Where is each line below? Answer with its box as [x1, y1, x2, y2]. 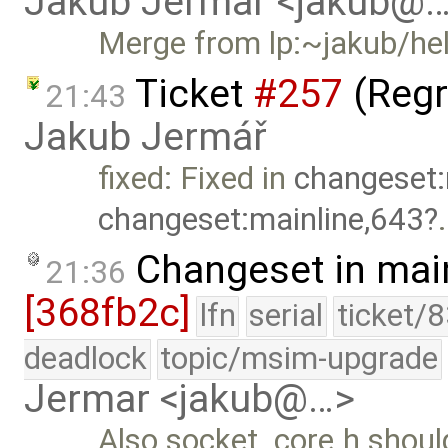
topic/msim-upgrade [160, 339, 439, 377]
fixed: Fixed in [98, 160, 295, 198]
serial [249, 296, 324, 334]
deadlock [24, 339, 147, 377]
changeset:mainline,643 [98, 201, 425, 239]
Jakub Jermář [24, 114, 267, 161]
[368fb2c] [24, 289, 190, 336]
